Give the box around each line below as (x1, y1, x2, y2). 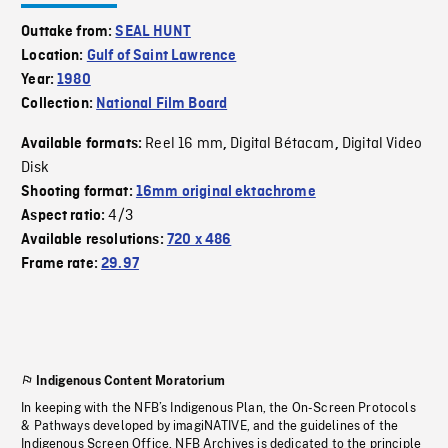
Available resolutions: (21, 232, 167, 249)
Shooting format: (21, 184, 136, 201)
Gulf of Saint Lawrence (86, 48, 237, 65)
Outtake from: (21, 24, 116, 41)
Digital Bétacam (230, 134, 335, 155)
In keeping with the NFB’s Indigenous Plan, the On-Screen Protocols (21, 401, 416, 416)
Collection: (21, 96, 97, 113)
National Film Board (96, 96, 228, 113)
